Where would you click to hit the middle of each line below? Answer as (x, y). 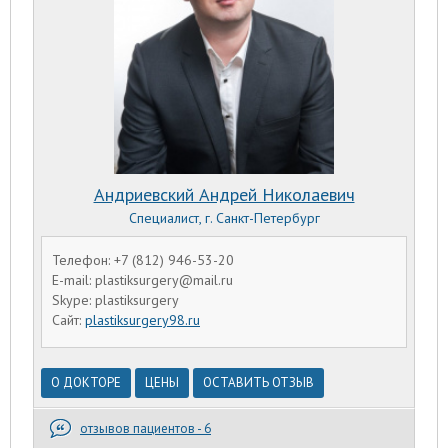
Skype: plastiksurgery (115, 300)
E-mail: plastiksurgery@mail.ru (142, 279)
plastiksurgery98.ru (142, 320)
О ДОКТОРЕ (86, 383)
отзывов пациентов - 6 (145, 429)
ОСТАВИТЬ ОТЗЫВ (258, 383)
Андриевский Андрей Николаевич (224, 194)
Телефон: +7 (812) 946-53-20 (143, 259)
